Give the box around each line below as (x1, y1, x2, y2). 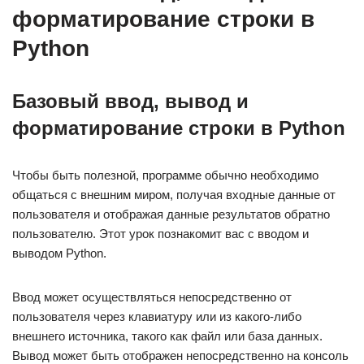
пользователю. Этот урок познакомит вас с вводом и (12, 227, 309, 240)
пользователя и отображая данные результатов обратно (12, 207, 330, 221)
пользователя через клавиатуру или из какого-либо (12, 310, 301, 323)
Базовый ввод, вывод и (12, 90, 249, 112)
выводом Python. (12, 246, 106, 260)
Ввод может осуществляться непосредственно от (12, 290, 292, 304)
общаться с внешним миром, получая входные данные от (12, 188, 336, 201)
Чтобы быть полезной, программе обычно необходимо (12, 168, 318, 182)
